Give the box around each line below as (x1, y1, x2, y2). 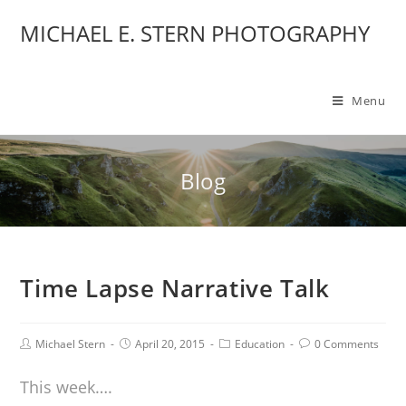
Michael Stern (35, 336, 106, 352)
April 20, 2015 (135, 336, 206, 352)
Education (235, 336, 285, 352)
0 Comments (314, 336, 380, 352)
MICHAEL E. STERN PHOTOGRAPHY (20, 18, 371, 48)
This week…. (20, 376, 113, 398)
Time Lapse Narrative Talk (20, 272, 330, 304)
